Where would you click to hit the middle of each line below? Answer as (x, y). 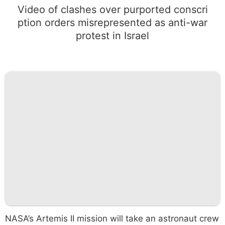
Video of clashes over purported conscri (113, 9)
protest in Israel (113, 35)
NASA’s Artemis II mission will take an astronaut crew (112, 218)
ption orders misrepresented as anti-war (113, 22)
